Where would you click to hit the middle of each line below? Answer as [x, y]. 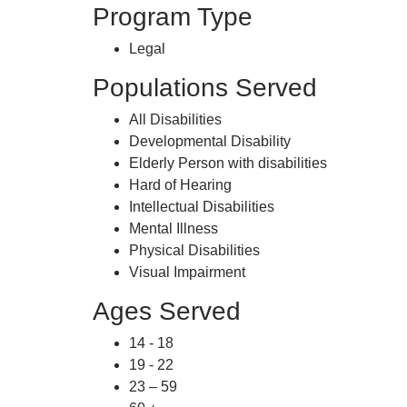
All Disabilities [175, 119]
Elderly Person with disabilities [228, 163]
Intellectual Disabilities [202, 207]
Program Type [173, 17]
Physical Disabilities [194, 250]
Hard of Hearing [180, 185]
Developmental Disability [210, 141]
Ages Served [167, 311]
